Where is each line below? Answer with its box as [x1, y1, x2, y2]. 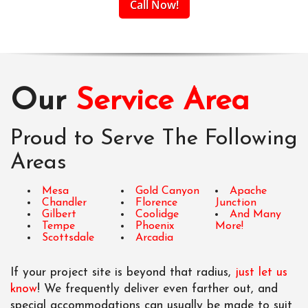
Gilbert [42, 208, 76, 220]
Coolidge [135, 208, 179, 220]
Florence [135, 197, 178, 208]
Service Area [76, 85, 250, 117]
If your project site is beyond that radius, [10, 266, 235, 278]
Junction [214, 197, 256, 208]
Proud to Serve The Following [10, 127, 298, 150]
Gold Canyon [135, 185, 200, 197]
